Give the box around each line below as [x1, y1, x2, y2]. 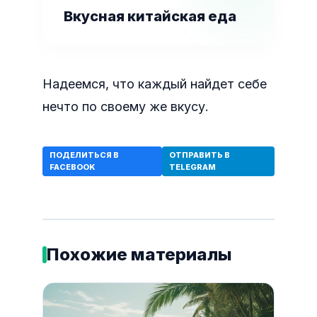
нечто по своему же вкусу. [42, 99, 209, 114]
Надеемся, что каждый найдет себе [42, 76, 267, 91]
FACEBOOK [50, 162, 96, 172]
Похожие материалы [47, 244, 232, 265]
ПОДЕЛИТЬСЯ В [50, 150, 119, 160]
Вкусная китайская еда [64, 8, 236, 25]
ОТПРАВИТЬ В [168, 150, 230, 160]
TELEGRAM [168, 162, 216, 172]
